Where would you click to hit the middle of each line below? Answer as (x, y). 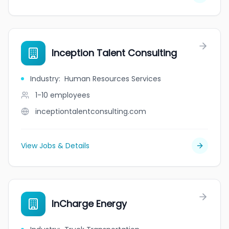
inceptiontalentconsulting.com (91, 111)
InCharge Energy (89, 204)
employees (70, 95)
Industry (44, 79)
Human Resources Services (113, 79)
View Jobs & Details (55, 146)
